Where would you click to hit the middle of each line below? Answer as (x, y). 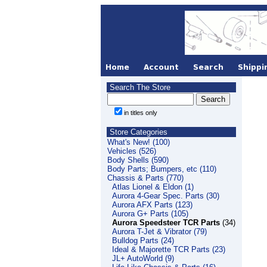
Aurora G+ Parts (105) (150, 214)
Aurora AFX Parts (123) (152, 205)
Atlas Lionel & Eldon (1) (153, 187)
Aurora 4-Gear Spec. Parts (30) (165, 196)
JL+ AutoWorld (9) (143, 258)
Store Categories (137, 132)
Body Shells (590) (138, 160)
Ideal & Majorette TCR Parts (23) (168, 249)
